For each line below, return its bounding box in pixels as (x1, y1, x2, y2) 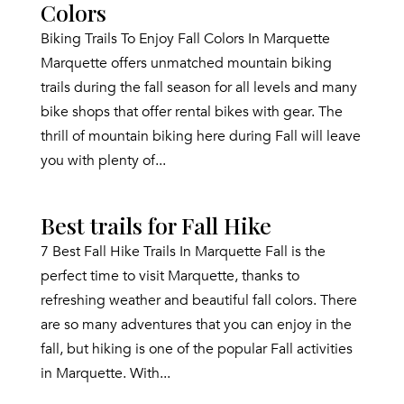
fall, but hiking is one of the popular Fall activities (40, 339, 353, 359)
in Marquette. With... (40, 363, 170, 383)
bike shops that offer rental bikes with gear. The (40, 102, 343, 122)
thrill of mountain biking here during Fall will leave (40, 126, 361, 146)
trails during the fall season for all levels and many (40, 78, 357, 97)
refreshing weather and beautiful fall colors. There (40, 290, 357, 310)
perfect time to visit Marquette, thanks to (40, 266, 299, 286)
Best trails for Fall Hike (40, 210, 271, 240)
